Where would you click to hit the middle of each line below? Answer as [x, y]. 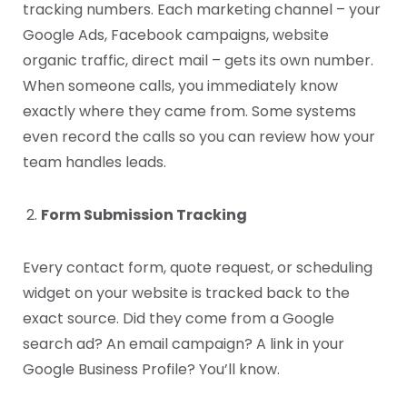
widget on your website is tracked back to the [186, 293]
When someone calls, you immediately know [180, 86]
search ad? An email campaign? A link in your [184, 344]
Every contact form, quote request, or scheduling [198, 268]
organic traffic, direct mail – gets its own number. [198, 61]
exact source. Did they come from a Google [179, 319]
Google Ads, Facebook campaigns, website [176, 35]
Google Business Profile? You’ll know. [151, 370]
